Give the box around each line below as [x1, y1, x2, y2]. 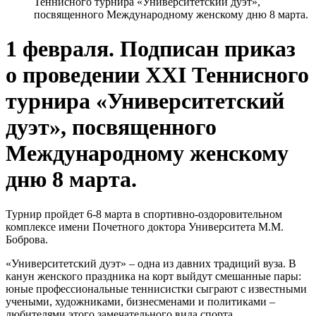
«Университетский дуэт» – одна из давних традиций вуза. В [6, 257, 296, 269]
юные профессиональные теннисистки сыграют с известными [6, 282, 307, 295]
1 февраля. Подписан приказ [6, 36, 296, 62]
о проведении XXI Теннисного [6, 62, 309, 88]
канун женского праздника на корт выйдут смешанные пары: [6, 269, 301, 282]
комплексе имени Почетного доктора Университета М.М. [6, 220, 284, 233]
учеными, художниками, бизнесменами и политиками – [6, 295, 275, 308]
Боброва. [6, 233, 48, 245]
